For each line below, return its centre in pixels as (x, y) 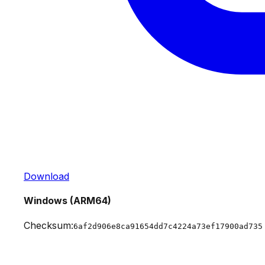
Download (46, 177)
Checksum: (49, 225)
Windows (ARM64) (67, 201)
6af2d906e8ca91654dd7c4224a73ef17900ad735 (168, 226)
